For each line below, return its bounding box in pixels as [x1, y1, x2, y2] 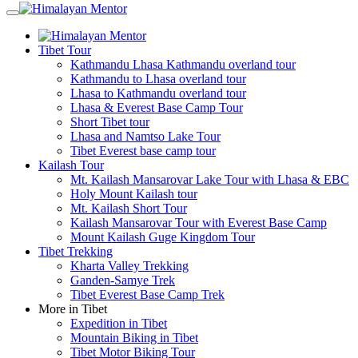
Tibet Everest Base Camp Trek [70, 287, 225, 301]
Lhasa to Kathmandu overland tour [70, 86, 246, 100]
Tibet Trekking [38, 244, 113, 258]
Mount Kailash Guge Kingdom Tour [70, 229, 255, 244]
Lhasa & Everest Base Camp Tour [70, 100, 243, 114]
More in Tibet [38, 301, 107, 316]
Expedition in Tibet [70, 316, 167, 330]
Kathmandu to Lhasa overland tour [70, 71, 246, 86]
